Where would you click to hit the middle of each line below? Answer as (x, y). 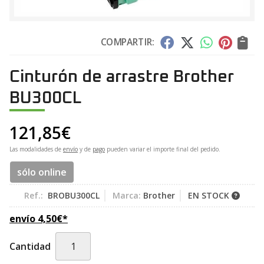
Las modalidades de (36, 149)
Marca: (127, 195)
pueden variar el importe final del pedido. (163, 149)
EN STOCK (210, 195)
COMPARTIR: (127, 42)
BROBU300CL (74, 195)
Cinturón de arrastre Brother (122, 77)
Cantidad (30, 246)
